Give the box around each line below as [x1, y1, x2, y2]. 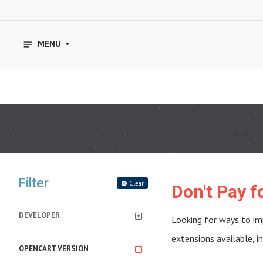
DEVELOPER [19, 210, 60, 220]
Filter [19, 176, 49, 190]
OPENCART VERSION [19, 244, 89, 254]
